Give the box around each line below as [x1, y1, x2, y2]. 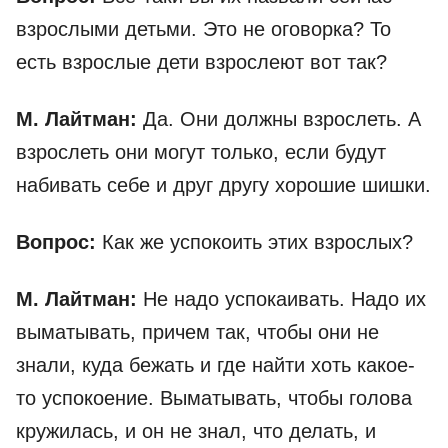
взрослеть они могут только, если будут [16, 141, 386, 164]
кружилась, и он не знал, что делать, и [16, 420, 376, 443]
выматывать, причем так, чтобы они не [16, 321, 379, 344]
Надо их [351, 288, 426, 311]
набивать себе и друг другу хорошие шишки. [16, 174, 431, 197]
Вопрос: [16, 231, 102, 254]
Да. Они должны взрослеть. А [143, 108, 421, 131]
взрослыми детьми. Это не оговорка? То [16, 18, 391, 41]
